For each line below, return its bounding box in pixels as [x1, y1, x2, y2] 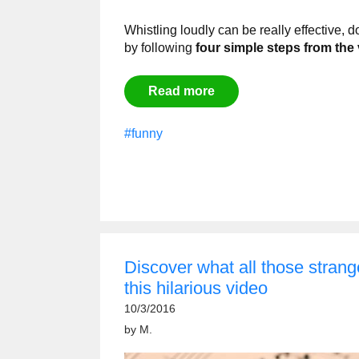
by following [124, 41, 196, 55]
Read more [148, 83, 215, 98]
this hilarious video [124, 277, 268, 298]
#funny [124, 127, 163, 141]
